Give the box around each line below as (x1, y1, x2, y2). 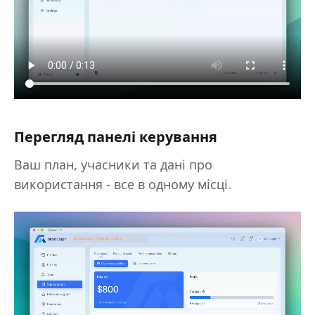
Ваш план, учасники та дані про (14, 157, 212, 172)
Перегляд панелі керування (14, 128, 217, 146)
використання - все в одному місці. (14, 176, 231, 192)
